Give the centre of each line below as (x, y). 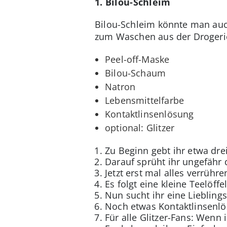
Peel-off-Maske (137, 59)
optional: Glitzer (140, 127)
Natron (120, 86)
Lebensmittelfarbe (145, 100)
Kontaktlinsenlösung (149, 114)
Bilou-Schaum (136, 73)
